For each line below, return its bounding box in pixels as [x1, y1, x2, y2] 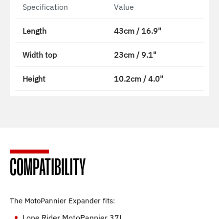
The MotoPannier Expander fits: [10, 196, 115, 205]
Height [22, 74, 45, 84]
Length [22, 26, 46, 36]
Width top [22, 50, 57, 60]
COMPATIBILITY [10, 157, 86, 180]
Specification [22, 2, 68, 12]
